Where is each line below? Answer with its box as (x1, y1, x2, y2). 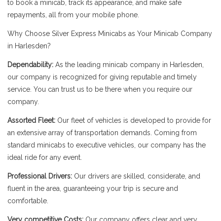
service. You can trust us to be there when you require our (7, 85, 192, 93)
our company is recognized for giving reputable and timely (7, 73, 197, 81)
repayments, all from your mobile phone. (7, 11, 139, 19)
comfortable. (7, 197, 48, 205)
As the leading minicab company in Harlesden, (53, 61, 204, 69)
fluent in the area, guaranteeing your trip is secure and (7, 184, 178, 192)
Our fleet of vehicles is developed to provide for (57, 116, 211, 124)
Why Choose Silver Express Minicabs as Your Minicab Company (7, 30, 212, 37)
